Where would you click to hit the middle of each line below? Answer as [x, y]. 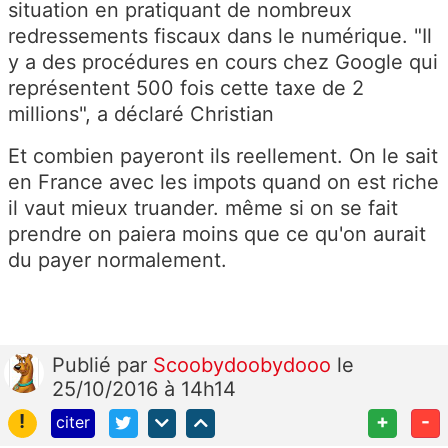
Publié [84, 365]
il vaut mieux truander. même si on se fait [203, 208]
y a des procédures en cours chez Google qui [223, 62]
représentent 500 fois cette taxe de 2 [186, 88]
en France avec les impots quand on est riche [223, 182]
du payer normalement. [117, 260]
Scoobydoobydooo [245, 365]
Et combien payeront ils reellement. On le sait [223, 156]
